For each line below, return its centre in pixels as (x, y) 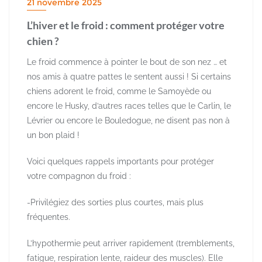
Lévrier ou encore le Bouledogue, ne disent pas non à (128, 121)
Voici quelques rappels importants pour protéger (120, 162)
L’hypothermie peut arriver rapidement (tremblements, (131, 244)
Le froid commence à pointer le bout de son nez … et (127, 62)
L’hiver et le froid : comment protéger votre (126, 25)
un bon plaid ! (53, 135)
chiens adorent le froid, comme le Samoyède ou (119, 92)
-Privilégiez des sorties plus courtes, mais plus (115, 203)
